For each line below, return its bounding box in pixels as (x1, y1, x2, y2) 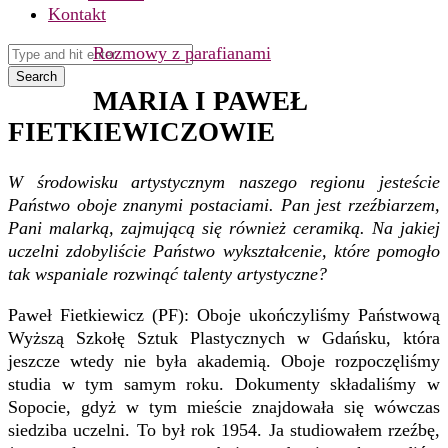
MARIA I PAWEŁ (93, 86, 308, 117)
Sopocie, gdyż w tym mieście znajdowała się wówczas (8, 396, 440, 417)
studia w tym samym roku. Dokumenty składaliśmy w (8, 373, 440, 394)
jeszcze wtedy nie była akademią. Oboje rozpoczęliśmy (8, 350, 440, 371)
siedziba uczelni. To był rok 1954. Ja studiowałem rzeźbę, (8, 419, 440, 440)
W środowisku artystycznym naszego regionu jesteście (8, 171, 440, 192)
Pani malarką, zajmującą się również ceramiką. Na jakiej (8, 217, 440, 238)
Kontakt (48, 4, 106, 24)
